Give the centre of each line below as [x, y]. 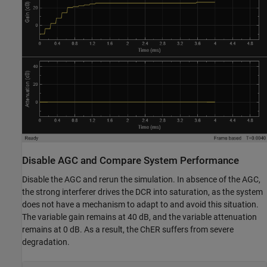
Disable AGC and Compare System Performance [131, 161]
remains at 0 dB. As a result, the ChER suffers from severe [128, 229]
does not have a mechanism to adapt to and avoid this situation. [140, 204]
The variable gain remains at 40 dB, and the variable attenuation [139, 217]
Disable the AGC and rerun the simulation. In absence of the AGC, [141, 179]
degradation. [46, 242]
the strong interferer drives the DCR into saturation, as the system [142, 192]
